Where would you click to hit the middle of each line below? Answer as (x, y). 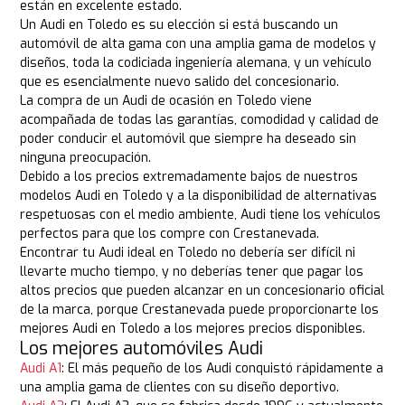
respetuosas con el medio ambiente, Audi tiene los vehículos (201, 215)
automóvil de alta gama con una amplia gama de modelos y (198, 44)
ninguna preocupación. (86, 158)
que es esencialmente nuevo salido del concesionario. (180, 82)
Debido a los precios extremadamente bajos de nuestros (189, 177)
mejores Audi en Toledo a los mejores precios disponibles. (193, 329)
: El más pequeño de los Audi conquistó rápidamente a (223, 369)
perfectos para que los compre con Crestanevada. (170, 234)
